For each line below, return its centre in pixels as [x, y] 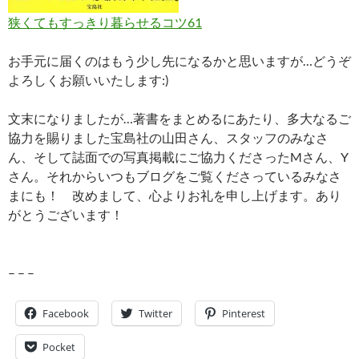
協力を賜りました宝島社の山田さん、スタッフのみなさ [168, 138]
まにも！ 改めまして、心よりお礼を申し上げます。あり [175, 196]
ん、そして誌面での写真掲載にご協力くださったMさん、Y [178, 157]
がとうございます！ [66, 215]
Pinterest [244, 314]
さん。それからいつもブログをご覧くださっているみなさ [175, 176]
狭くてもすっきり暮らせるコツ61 [105, 22]
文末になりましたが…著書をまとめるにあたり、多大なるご [179, 119]
